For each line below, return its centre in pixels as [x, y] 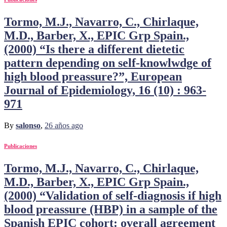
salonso [28, 125]
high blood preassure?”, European [93, 77]
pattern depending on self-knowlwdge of [108, 63]
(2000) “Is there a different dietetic [94, 49]
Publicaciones [21, 146]
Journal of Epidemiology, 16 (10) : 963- [105, 90]
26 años [57, 125]
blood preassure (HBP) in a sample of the [111, 209]
